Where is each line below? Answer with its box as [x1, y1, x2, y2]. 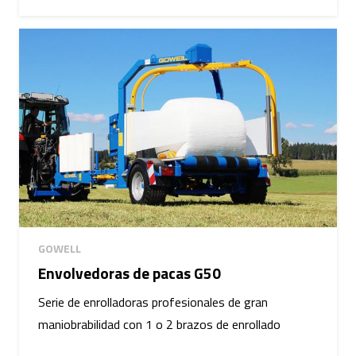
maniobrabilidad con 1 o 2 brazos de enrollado [38, 315, 281, 335]
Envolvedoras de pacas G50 [38, 261, 221, 285]
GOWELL [38, 240, 81, 257]
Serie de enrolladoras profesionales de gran [38, 292, 268, 312]
